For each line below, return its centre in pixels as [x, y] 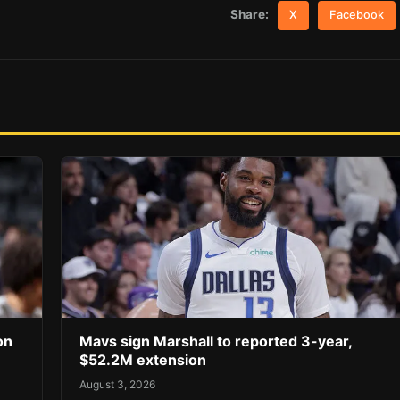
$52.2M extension [143, 360]
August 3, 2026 [117, 384]
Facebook [357, 15]
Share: [250, 15]
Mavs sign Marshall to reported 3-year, [216, 342]
